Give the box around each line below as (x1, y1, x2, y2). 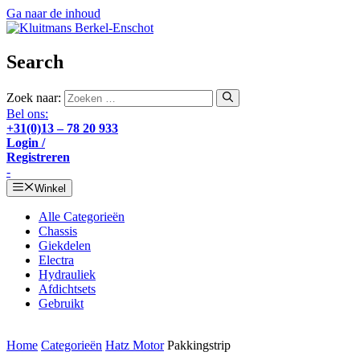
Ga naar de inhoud (6, 6, 100, 20)
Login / (6, 136, 45, 150)
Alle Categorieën (39, 210, 125, 224)
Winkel (34, 182, 66, 195)
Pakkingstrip (167, 338, 231, 353)
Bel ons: (6, 107, 48, 121)
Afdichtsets (39, 282, 96, 297)
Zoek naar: (6, 91, 61, 105)
